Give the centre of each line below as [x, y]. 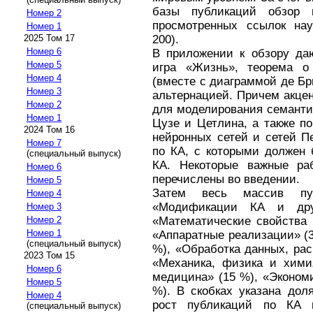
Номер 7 [44, 143]
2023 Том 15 [49, 255]
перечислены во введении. [226, 179]
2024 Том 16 [49, 129]
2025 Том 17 [49, 38]
